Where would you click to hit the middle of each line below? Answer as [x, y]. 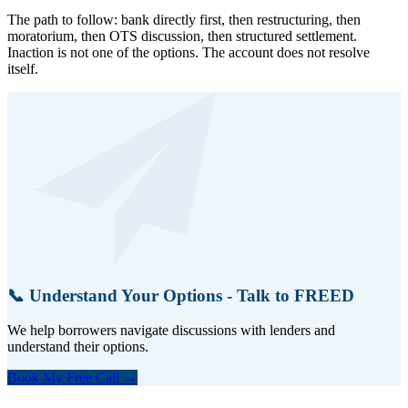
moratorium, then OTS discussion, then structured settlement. [182, 36]
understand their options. [78, 347]
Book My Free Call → [72, 378]
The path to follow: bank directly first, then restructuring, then [184, 19]
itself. [23, 68]
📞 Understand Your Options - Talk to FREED [181, 295]
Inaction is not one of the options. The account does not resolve [189, 52]
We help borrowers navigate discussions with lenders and [171, 331]
